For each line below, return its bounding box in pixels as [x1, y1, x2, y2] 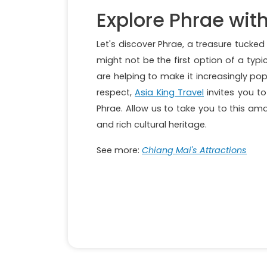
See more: [97, 144, 142, 157]
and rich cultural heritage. [97, 119, 207, 131]
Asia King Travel [135, 86, 204, 99]
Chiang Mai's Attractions [142, 144, 247, 157]
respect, [97, 86, 135, 99]
